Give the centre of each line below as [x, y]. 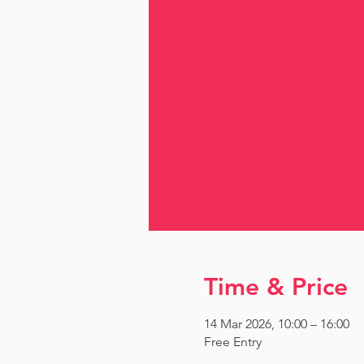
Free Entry [232, 342]
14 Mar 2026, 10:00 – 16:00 [276, 324]
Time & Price [275, 287]
